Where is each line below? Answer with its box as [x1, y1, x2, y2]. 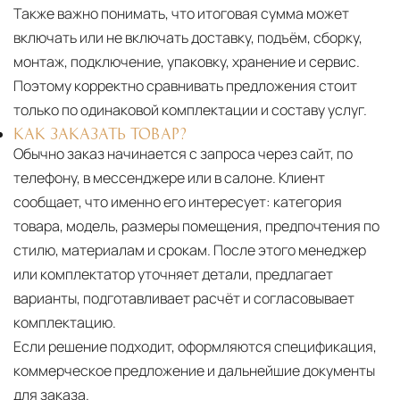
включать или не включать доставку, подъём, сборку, [13, 27, 362, 47]
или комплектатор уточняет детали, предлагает [13, 263, 333, 284]
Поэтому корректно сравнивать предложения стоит [13, 75, 357, 96]
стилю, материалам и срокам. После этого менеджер [13, 239, 366, 260]
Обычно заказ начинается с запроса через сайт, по [13, 143, 353, 163]
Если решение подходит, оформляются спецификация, [13, 336, 377, 356]
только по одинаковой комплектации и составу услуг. [13, 99, 367, 120]
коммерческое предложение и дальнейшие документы [13, 360, 375, 380]
